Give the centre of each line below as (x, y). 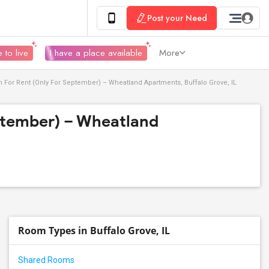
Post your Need (177, 18)
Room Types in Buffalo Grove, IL (94, 231)
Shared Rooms (46, 260)
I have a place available (96, 53)
